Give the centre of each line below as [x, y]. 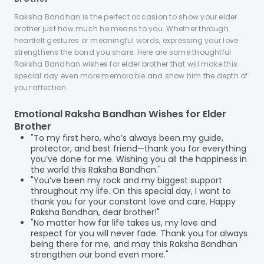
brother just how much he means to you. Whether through [121, 29]
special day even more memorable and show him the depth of [131, 76]
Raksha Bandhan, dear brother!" [95, 212]
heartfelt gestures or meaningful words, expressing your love [126, 40]
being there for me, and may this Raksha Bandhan [134, 244]
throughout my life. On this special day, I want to [131, 191]
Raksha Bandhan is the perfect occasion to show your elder [126, 17]
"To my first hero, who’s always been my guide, [127, 138]
